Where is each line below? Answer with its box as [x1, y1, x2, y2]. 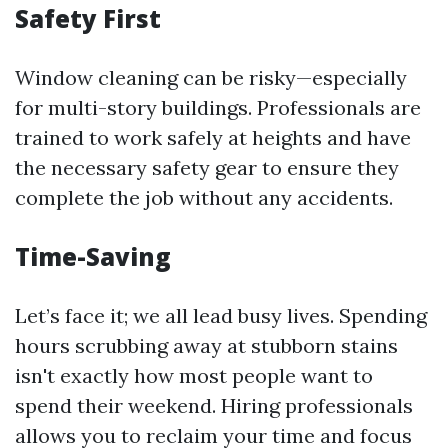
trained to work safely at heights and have [15, 125, 411, 150]
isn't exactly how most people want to [15, 363, 373, 388]
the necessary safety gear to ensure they [15, 155, 399, 180]
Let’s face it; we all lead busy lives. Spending [15, 303, 427, 328]
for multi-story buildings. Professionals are [15, 95, 421, 120]
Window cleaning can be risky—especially [15, 65, 407, 90]
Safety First [15, 2, 161, 35]
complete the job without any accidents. [15, 185, 393, 210]
